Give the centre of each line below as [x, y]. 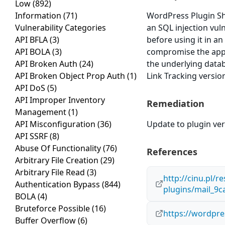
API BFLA [32, 40]
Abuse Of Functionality [59, 148]
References [172, 152]
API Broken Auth [47, 64]
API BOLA [34, 52]
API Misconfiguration [56, 124]
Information [39, 16]
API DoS [31, 88]
